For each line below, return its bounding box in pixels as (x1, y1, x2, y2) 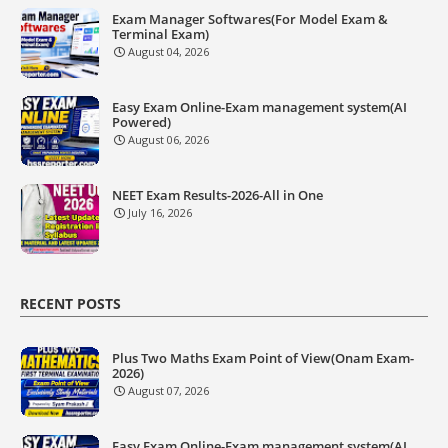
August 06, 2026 (128, 132, 209, 148)
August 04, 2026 (128, 44, 209, 60)
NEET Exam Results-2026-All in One (112, 186, 323, 205)
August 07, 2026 (128, 383, 209, 399)
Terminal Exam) (112, 25, 209, 44)
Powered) (112, 113, 171, 132)
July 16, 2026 (128, 205, 192, 221)
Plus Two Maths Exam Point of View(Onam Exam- (112, 349, 414, 368)
